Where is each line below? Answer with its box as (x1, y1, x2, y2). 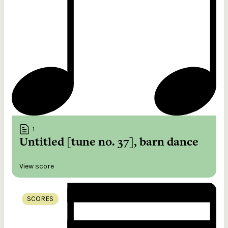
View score (19, 162, 54, 171)
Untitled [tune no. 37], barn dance (19, 133, 198, 150)
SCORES (27, 194, 53, 204)
